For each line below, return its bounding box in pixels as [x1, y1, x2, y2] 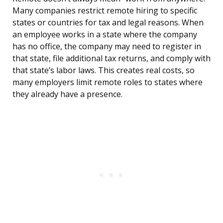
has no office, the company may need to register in [12, 41, 201, 52]
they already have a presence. [12, 89, 122, 100]
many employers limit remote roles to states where [12, 77, 203, 88]
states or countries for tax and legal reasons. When [12, 17, 204, 28]
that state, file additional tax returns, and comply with [12, 53, 211, 64]
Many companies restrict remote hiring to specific [12, 5, 197, 16]
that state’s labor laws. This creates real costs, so [12, 65, 195, 76]
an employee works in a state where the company [12, 29, 197, 40]
